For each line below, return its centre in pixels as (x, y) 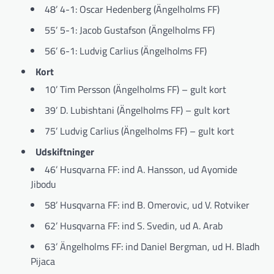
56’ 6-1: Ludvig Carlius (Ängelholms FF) (126, 51)
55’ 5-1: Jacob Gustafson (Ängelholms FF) (130, 30)
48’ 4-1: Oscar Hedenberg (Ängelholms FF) (132, 9)
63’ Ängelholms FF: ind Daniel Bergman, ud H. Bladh (152, 247)
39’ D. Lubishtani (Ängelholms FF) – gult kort (137, 110)
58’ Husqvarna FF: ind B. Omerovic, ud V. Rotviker (147, 205)
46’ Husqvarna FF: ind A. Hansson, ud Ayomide (141, 170)
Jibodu (43, 184)
